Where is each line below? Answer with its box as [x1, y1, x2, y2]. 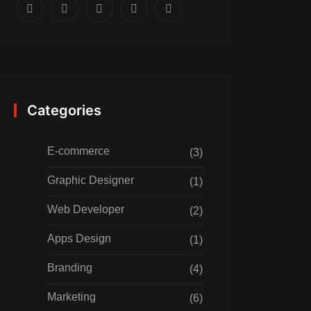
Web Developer [47, 203, 124, 215]
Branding [47, 262, 92, 274]
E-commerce [47, 145, 110, 157]
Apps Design [47, 233, 111, 244]
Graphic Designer [47, 174, 134, 186]
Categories [27, 102, 101, 119]
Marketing [47, 291, 96, 303]
